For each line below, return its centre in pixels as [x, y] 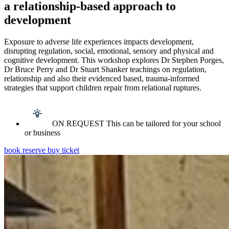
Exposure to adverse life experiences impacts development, [99, 42]
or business [42, 133]
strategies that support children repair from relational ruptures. [103, 88]
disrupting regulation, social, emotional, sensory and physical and [109, 51]
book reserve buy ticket [42, 150]
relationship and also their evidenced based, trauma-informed [102, 79]
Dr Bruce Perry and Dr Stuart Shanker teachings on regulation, [105, 70]
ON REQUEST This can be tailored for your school [136, 124]
